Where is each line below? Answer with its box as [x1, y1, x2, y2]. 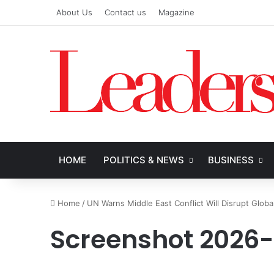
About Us [56, 7, 93, 17]
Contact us [105, 7, 147, 17]
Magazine [158, 7, 195, 17]
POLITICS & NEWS [103, 154, 185, 166]
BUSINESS [208, 154, 254, 166]
